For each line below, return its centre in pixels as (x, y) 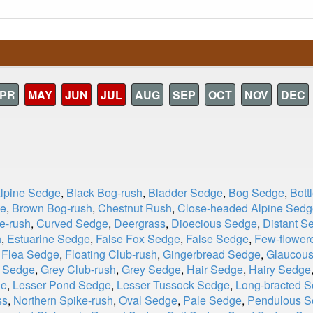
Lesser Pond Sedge (62, 285)
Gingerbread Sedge (212, 254)
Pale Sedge (212, 300)
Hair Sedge (215, 269)
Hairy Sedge (280, 269)
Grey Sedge (151, 269)
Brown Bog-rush (52, 208)
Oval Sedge (148, 300)
